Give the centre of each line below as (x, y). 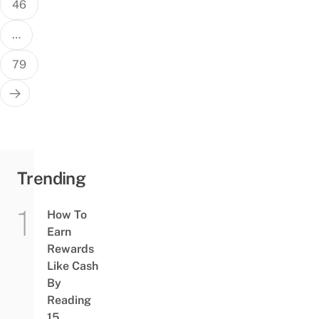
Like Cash (72, 266)
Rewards (70, 249)
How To (67, 214)
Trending (52, 178)
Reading (69, 300)
